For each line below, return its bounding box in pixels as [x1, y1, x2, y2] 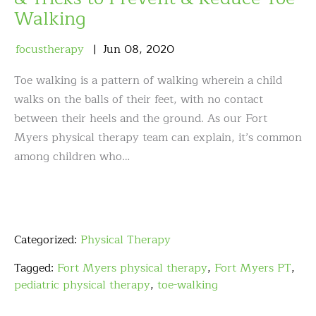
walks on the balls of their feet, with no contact [14, 90, 263, 109]
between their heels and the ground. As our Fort [14, 109, 267, 128]
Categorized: [14, 231, 80, 250]
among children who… [14, 147, 130, 166]
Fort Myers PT [214, 259, 291, 278]
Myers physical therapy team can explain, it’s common [14, 128, 302, 147]
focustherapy [16, 40, 84, 59]
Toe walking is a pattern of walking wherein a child [14, 71, 282, 90]
